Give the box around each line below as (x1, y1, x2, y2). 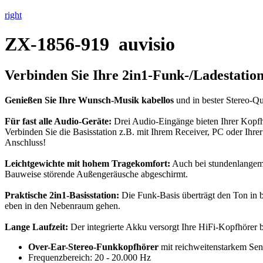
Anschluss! (5, 137, 46, 147)
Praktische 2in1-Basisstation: (5, 190, 122, 200)
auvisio (119, 33, 175, 55)
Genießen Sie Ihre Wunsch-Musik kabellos (5, 95, 174, 105)
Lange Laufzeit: (5, 222, 68, 232)
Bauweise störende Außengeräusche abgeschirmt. (5, 169, 188, 179)
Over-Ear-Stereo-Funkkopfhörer (28, 242, 161, 252)
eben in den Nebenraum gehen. (5, 201, 120, 211)
